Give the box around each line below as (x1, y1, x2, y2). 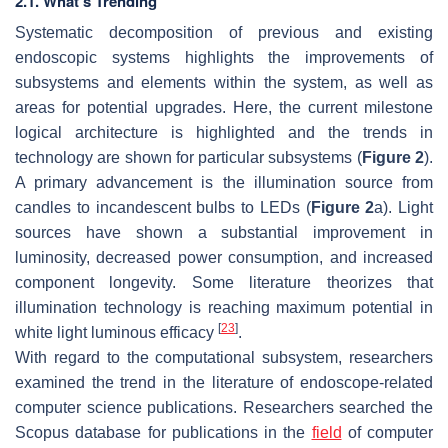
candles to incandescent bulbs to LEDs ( (15, 199, 311, 217)
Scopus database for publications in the (15, 424, 312, 442)
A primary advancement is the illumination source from (15, 174, 433, 192)
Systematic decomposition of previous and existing (15, 24, 433, 42)
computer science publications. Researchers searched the (15, 399, 433, 417)
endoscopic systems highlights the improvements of (15, 49, 433, 67)
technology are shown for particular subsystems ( (15, 149, 362, 167)
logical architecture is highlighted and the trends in (15, 124, 433, 142)
